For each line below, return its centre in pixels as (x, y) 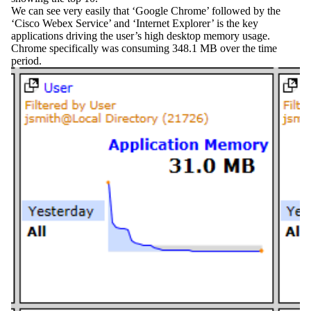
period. (26, 60)
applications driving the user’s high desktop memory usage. (141, 35)
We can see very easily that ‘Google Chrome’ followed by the (146, 10)
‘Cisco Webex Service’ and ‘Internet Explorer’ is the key (135, 23)
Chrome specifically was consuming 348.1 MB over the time (144, 48)
